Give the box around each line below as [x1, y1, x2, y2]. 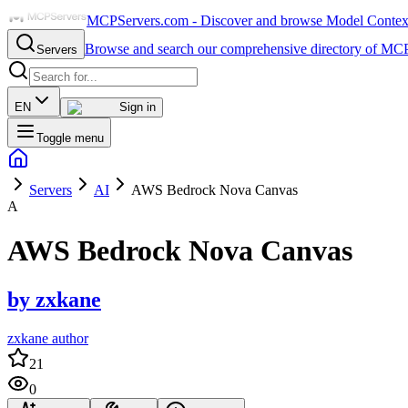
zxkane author [7, 330, 88, 346]
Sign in [119, 100, 156, 114]
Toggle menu [36, 131, 104, 145]
